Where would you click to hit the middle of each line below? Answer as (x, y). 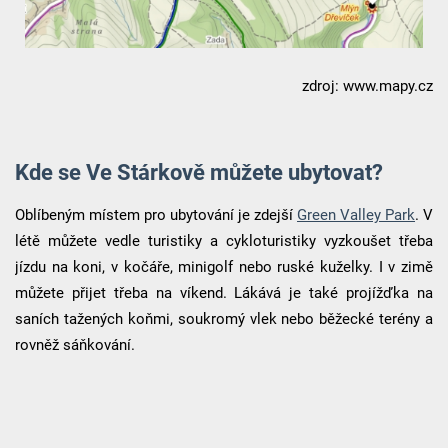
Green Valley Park (356, 214)
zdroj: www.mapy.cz (368, 86)
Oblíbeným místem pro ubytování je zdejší (156, 214)
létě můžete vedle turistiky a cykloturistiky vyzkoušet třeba (224, 240)
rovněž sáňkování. (74, 344)
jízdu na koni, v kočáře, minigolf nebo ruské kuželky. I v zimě (224, 266)
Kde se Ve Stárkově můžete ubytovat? (198, 172)
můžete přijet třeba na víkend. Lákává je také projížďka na (224, 292)
